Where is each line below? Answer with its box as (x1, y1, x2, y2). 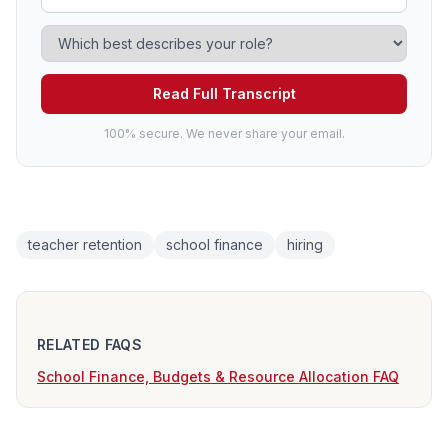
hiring (287, 236, 323, 254)
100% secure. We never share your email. (103, 126, 345, 142)
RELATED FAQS (37, 335, 143, 353)
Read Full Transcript (152, 85, 296, 103)
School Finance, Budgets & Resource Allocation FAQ (37, 367, 399, 385)
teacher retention (28, 236, 142, 254)
